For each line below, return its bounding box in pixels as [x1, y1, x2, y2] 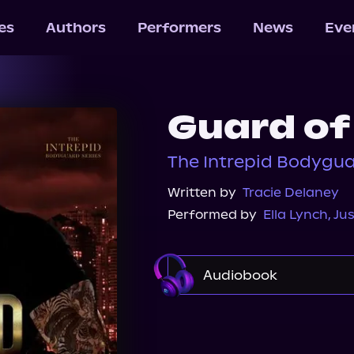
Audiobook [203, 267, 277, 283]
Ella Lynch [263, 207, 328, 222]
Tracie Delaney [243, 185, 339, 200]
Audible [198, 311, 247, 326]
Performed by [168, 207, 257, 222]
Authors [45, 20, 106, 36]
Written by [168, 185, 236, 200]
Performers [137, 20, 221, 36]
